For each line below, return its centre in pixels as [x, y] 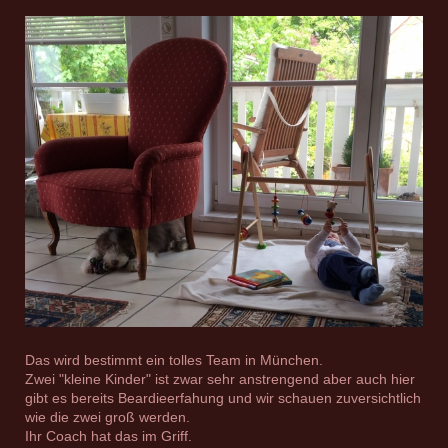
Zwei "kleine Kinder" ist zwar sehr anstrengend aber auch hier [220, 379]
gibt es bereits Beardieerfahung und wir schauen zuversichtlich [223, 398]
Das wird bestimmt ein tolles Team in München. [174, 360]
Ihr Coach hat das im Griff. [108, 436]
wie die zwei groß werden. [107, 417]
